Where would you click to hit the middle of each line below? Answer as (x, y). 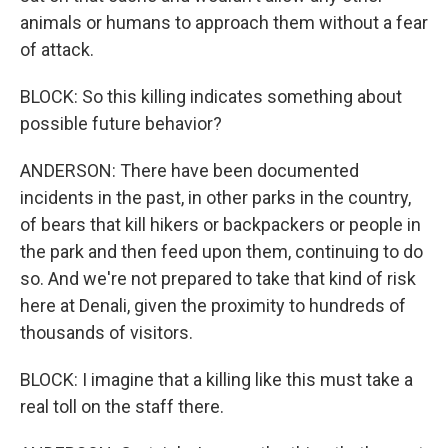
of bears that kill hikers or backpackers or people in (220, 224)
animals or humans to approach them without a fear (224, 22)
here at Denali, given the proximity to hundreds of (213, 305)
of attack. (57, 49)
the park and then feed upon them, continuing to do (221, 251)
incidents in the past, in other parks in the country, (215, 197)
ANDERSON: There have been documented (189, 170)
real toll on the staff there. (122, 406)
